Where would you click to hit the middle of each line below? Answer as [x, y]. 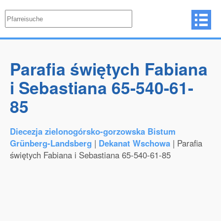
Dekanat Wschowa [134, 143]
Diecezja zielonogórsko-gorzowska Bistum [93, 131]
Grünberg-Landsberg [51, 143]
